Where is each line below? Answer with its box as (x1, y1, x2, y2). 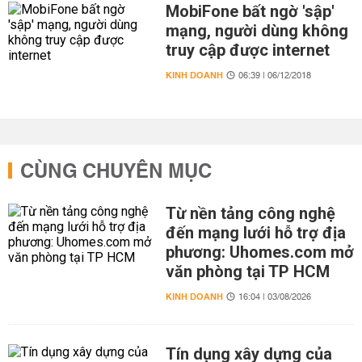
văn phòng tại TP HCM (165, 262, 330, 281)
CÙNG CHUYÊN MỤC (20, 154, 212, 190)
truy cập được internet (165, 40, 330, 60)
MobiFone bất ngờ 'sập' (165, 2, 335, 21)
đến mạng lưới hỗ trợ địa (165, 223, 346, 242)
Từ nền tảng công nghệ (165, 204, 335, 223)
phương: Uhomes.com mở (165, 242, 354, 262)
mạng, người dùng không (165, 21, 348, 40)
